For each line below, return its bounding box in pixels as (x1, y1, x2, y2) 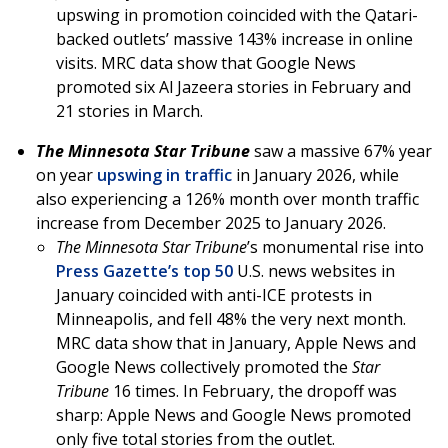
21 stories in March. (56, 100, 207, 123)
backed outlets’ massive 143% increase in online (56, 28, 413, 51)
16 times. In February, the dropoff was (109, 380, 397, 403)
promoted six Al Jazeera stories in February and (56, 76, 411, 99)
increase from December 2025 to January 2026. (36, 212, 386, 235)
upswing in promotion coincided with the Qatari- (56, 4, 418, 27)
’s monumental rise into (247, 236, 424, 259)
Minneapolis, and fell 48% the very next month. (56, 308, 406, 331)
